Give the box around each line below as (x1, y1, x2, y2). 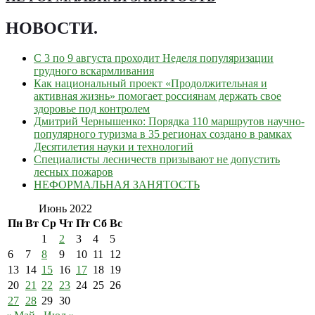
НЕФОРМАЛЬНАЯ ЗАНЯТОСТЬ (34, 178, 200, 191)
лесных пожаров (34, 165, 113, 178)
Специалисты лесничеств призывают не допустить (34, 153, 280, 165)
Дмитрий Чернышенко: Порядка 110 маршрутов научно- (34, 115, 304, 127)
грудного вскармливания (34, 64, 154, 77)
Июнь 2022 (38, 202, 92, 214)
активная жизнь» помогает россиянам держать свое (34, 89, 281, 102)
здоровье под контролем (34, 102, 150, 115)
